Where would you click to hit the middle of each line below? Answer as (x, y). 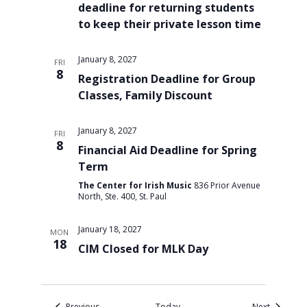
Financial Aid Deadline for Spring (167, 150)
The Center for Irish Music (136, 185)
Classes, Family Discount (145, 95)
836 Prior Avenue (227, 185)
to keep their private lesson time (169, 24)
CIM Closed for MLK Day (143, 248)
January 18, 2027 (110, 229)
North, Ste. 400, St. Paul (122, 196)
